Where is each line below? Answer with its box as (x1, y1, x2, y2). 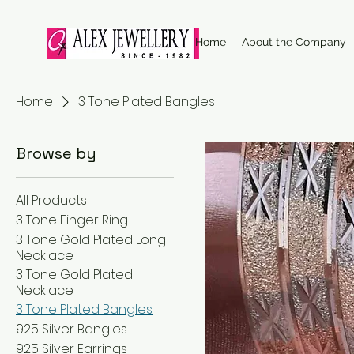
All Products (16, 191, 87, 209)
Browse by (16, 143, 96, 164)
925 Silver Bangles (16, 320, 127, 338)
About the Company (242, 36, 346, 48)
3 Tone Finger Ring (16, 211, 128, 229)
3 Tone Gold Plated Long (16, 231, 166, 249)
